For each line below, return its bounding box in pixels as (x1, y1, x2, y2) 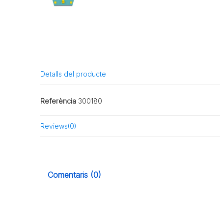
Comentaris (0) (48, 169, 102, 180)
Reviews (40, 122, 68, 131)
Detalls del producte (40, 69, 107, 78)
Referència (40, 97, 77, 105)
